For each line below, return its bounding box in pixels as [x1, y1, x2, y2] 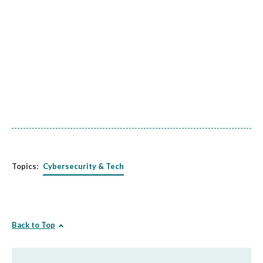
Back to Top [12, 220, 55, 230]
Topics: [12, 161, 38, 171]
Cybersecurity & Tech [43, 161, 124, 171]
